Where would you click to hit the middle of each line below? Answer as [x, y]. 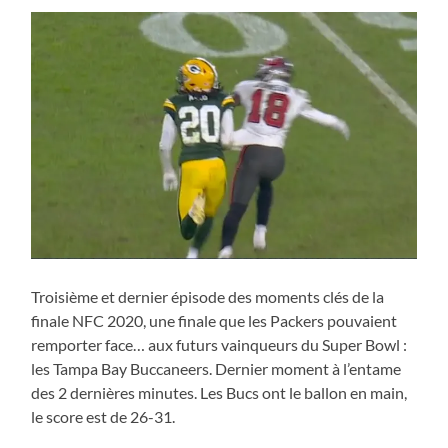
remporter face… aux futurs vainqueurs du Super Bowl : [219, 345]
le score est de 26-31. [103, 417]
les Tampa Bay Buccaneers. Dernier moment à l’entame [216, 369]
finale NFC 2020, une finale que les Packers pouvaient [214, 321]
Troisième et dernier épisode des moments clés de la [208, 297]
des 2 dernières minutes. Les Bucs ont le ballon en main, [219, 393]
